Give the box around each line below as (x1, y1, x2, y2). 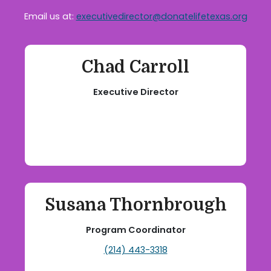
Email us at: (24, 10, 76, 22)
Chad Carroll (82, 57, 189, 77)
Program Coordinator (85, 223, 186, 236)
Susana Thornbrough (44, 195, 227, 215)
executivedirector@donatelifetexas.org (76, 10, 247, 22)
